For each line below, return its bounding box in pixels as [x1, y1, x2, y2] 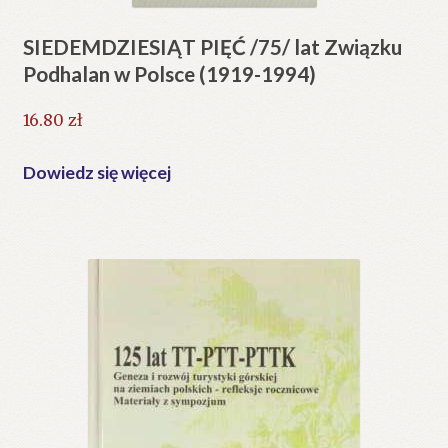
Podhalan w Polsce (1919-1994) [22, 61, 316, 87]
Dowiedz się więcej [22, 161, 171, 183]
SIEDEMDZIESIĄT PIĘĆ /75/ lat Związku [22, 34, 402, 60]
